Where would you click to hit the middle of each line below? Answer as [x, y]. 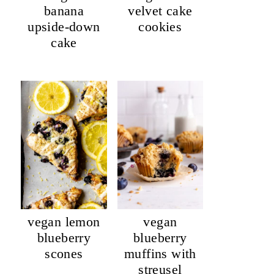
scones [64, 254]
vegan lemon [64, 222]
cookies [160, 26]
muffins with [160, 254]
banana [64, 10]
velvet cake [160, 10]
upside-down [64, 26]
